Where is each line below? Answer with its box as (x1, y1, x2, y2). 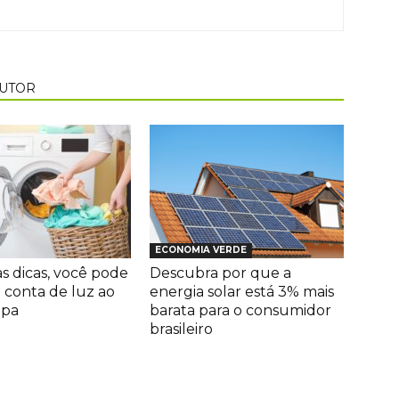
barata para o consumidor (150, 301, 331, 319)
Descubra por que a (150, 264, 291, 281)
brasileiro (150, 320, 213, 338)
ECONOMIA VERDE (155, 243, 247, 256)
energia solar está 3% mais (150, 282, 334, 300)
